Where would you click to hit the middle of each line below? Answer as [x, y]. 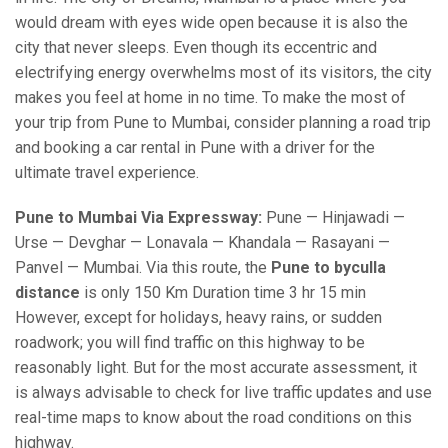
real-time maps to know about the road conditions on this [213, 417]
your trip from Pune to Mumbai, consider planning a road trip [223, 122]
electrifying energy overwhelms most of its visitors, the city [223, 72]
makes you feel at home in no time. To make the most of [210, 97]
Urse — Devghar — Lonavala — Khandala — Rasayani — [202, 242]
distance [47, 292]
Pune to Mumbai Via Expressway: [138, 217]
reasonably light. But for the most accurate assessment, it [216, 367]
